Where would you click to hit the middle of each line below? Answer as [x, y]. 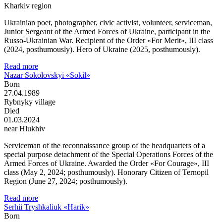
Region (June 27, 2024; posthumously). [66, 181]
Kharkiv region [28, 5]
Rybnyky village [30, 102]
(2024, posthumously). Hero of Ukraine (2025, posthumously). [102, 49]
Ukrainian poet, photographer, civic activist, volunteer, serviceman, [108, 22]
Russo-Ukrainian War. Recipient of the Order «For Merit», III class [109, 40]
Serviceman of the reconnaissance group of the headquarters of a [105, 145]
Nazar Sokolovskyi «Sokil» [47, 75]
